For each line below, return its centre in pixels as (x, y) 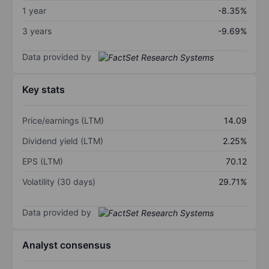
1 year (34, 10)
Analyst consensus (67, 245)
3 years (37, 31)
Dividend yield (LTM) (63, 141)
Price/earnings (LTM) (63, 121)
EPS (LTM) (43, 162)
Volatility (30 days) (59, 182)
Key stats (44, 90)
